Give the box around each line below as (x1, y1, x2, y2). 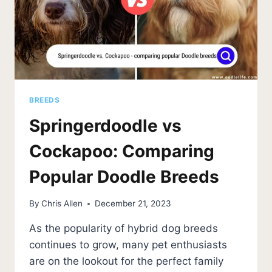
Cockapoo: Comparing (29, 140, 214, 161)
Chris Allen (41, 199, 83, 209)
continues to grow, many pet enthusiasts (29, 239, 227, 251)
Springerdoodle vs (29, 115, 182, 136)
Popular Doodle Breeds (29, 166, 219, 187)
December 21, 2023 (95, 199, 172, 209)
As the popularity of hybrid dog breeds (29, 222, 218, 235)
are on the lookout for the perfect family (29, 255, 223, 268)
